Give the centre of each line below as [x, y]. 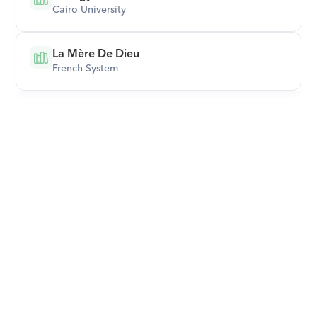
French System [86, 69]
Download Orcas [158, 295]
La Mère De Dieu [96, 54]
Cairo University [90, 10]
